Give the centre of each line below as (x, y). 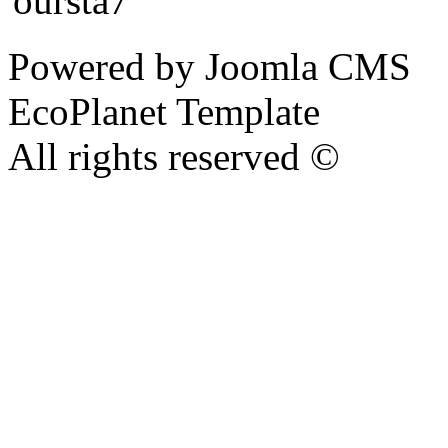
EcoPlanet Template (164, 112)
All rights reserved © (174, 157)
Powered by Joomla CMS (209, 67)
